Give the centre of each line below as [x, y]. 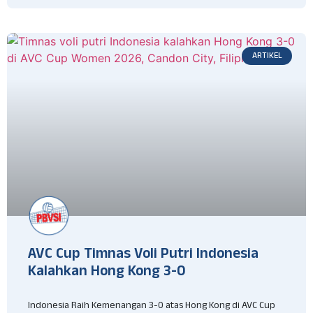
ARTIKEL [267, 56]
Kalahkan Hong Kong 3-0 [107, 274]
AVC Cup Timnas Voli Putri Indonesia [143, 256]
